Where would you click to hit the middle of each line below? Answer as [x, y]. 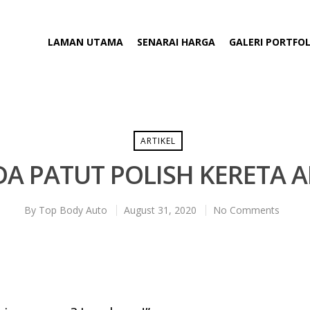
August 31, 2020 [160, 210]
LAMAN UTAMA [85, 42]
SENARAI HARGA [176, 42]
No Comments [246, 210]
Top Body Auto [73, 210]
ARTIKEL [158, 141]
